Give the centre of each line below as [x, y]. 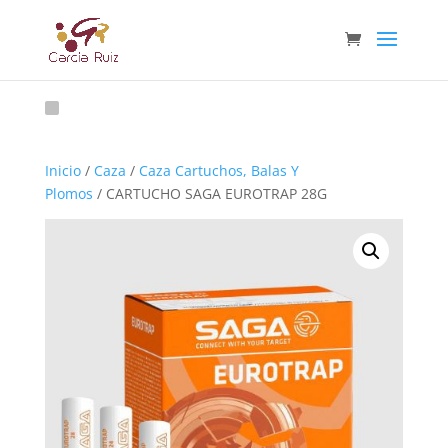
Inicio [62, 170]
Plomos [68, 193]
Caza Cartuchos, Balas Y [218, 170]
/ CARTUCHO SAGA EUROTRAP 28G [209, 193]
